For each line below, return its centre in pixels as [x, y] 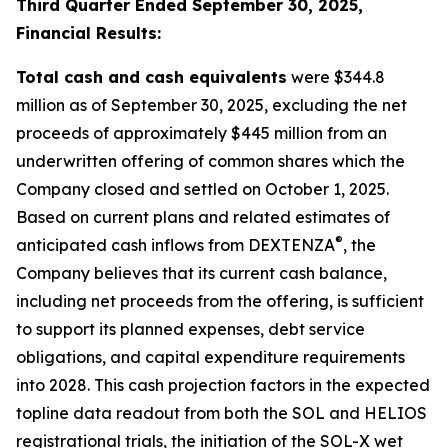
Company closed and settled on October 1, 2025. [202, 189]
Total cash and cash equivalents [151, 77]
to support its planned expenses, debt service [190, 329]
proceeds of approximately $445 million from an [201, 133]
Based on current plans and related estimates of [203, 217]
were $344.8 [336, 77]
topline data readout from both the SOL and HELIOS [221, 413]
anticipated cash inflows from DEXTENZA [175, 245]
